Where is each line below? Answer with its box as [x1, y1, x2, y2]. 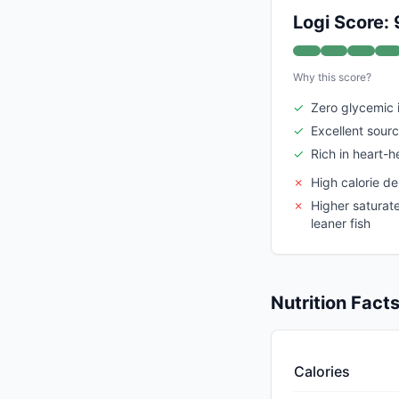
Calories [294, 362, 350, 381]
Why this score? [293, 70, 371, 85]
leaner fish [311, 216, 370, 232]
